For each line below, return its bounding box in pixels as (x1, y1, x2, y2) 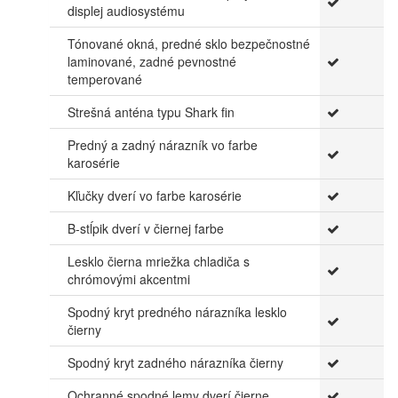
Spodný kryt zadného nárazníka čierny (68, 353, 283, 371)
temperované (68, 69, 142, 88)
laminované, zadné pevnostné (68, 52, 236, 70)
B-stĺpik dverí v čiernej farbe (68, 219, 224, 237)
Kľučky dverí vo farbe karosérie (68, 186, 242, 204)
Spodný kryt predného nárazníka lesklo (68, 302, 287, 321)
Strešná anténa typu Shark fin (68, 102, 235, 121)
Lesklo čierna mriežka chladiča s (68, 251, 250, 270)
